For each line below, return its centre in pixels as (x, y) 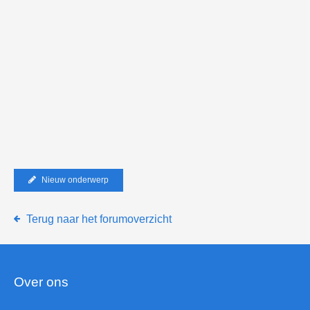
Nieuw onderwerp (75, 180)
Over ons (41, 282)
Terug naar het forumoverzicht (99, 219)
